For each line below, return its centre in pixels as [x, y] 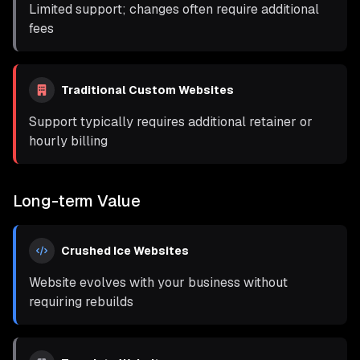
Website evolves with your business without [158, 282]
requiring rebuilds [81, 302]
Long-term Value [77, 201]
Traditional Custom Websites [147, 90]
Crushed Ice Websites [125, 251]
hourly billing [68, 141]
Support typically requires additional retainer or [171, 122]
